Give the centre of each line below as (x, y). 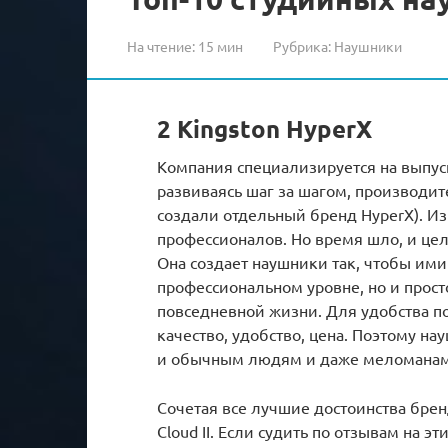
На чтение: (161, 45)
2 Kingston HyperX (264, 128)
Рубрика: (302, 45)
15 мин (219, 45)
